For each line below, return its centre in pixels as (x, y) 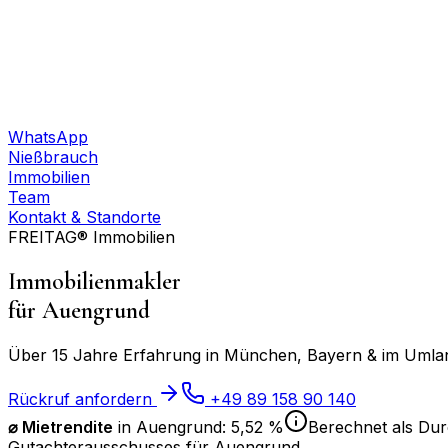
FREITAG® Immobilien (91, 237)
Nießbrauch (53, 157)
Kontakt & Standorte (84, 217)
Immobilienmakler (94, 281)
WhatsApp (48, 137)
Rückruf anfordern (82, 398)
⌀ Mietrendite (60, 426)
